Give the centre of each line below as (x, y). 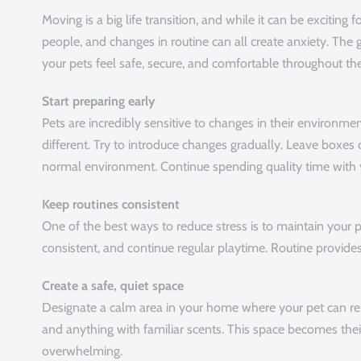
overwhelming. (82, 351)
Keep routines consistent (111, 204)
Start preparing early (99, 101)
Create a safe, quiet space (113, 285)
